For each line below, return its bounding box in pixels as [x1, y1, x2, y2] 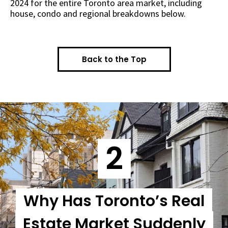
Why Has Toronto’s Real [23, 190, 205, 212]
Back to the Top [81, 54, 147, 65]
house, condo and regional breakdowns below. [10, 8, 188, 20]
